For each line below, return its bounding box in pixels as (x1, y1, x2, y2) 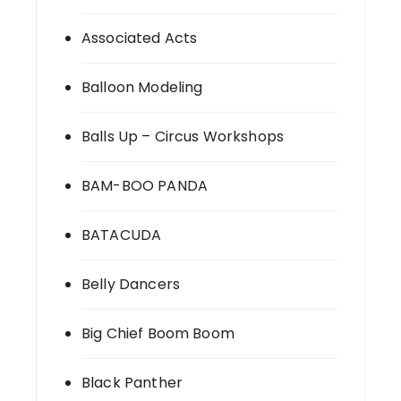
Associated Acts (81, 28, 198, 49)
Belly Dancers (81, 274, 180, 295)
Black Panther (81, 372, 183, 394)
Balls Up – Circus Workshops (81, 126, 285, 148)
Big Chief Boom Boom (81, 323, 235, 345)
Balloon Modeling (81, 77, 203, 98)
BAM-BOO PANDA (81, 175, 208, 197)
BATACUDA (81, 225, 162, 246)
